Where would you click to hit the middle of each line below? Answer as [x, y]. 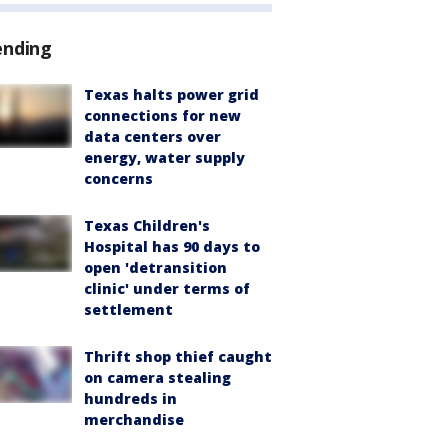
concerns [118, 179]
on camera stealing [157, 378]
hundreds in [130, 399]
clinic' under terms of [167, 289]
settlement [128, 310]
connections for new [162, 116]
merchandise [134, 420]
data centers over [152, 137]
